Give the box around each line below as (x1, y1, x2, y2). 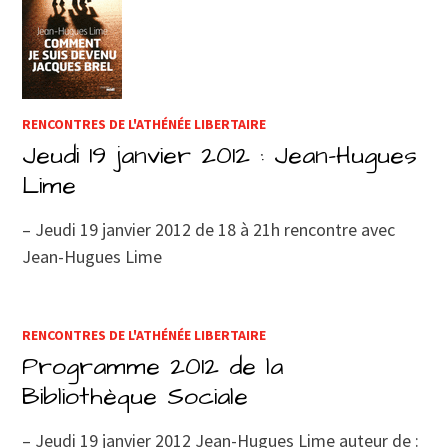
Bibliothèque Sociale (22, 378, 249, 414)
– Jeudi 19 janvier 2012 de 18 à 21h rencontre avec (22, 217, 396, 241)
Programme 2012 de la (22, 348, 284, 384)
